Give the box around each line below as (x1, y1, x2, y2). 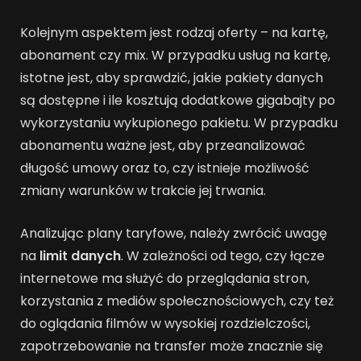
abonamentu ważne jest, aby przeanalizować (20, 136, 305, 156)
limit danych (39, 247, 121, 266)
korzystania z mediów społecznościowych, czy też (20, 292, 334, 311)
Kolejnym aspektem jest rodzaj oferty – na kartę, (20, 23, 328, 43)
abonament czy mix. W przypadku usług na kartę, (20, 46, 330, 65)
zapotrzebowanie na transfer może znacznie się (20, 337, 323, 356)
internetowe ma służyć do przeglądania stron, (20, 269, 309, 288)
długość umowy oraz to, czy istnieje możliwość (20, 159, 309, 178)
